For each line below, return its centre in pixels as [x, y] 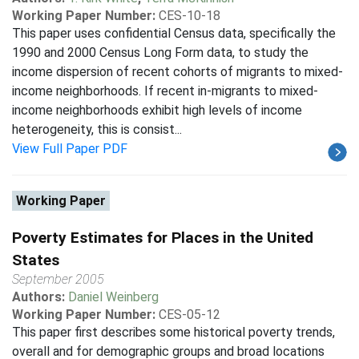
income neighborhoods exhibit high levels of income [157, 110]
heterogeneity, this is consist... [97, 129]
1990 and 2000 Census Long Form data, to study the [160, 52]
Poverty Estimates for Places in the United [163, 238]
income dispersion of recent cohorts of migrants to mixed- [177, 72]
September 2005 [58, 279]
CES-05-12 [190, 315]
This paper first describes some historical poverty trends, [173, 332]
